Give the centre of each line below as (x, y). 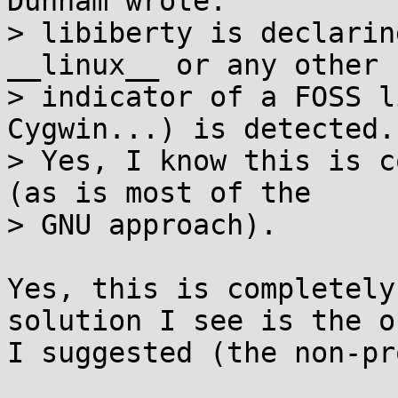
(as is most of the (159, 193)
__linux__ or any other (193, 65)
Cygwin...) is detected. (201, 129)
